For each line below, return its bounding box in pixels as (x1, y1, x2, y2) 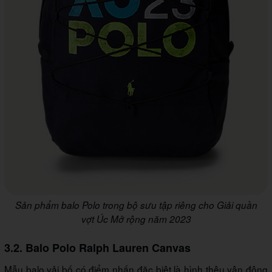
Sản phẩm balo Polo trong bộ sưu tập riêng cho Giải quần (15, 198, 257, 211)
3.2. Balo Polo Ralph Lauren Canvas (4, 239, 191, 256)
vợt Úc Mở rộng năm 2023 (81, 212, 191, 225)
